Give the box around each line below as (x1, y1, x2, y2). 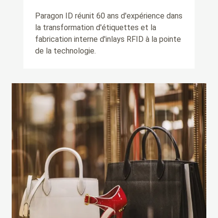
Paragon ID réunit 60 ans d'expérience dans (35, 11, 182, 20)
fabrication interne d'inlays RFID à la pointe (35, 34, 181, 44)
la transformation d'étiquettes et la (35, 22, 156, 32)
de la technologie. (35, 46, 96, 55)
